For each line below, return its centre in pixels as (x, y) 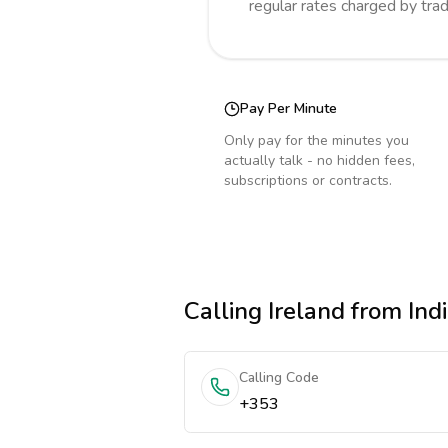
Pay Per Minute (288, 108)
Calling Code (279, 377)
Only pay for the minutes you (316, 140)
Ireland (306, 311)
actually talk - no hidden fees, (319, 160)
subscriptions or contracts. (308, 180)
